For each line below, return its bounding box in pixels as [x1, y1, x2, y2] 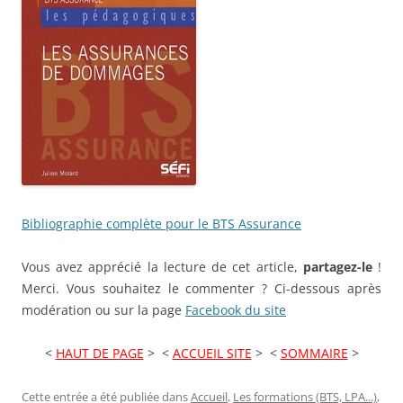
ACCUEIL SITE [172, 344, 252, 362]
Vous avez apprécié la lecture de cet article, [22, 257, 303, 275]
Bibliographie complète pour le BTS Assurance [22, 214, 301, 232]
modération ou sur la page [22, 300, 185, 318]
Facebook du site [185, 300, 286, 318]
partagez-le [302, 257, 372, 275]
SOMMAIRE [280, 344, 348, 362]
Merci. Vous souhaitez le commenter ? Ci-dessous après [22, 279, 381, 297]
